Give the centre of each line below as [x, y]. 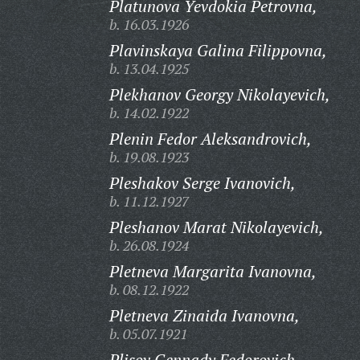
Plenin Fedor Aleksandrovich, [210, 139]
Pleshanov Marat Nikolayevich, [216, 227]
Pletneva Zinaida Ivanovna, [204, 315]
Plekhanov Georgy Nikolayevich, [219, 94]
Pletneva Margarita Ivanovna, [213, 271]
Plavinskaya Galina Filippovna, [218, 50]
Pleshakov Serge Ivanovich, [202, 183]
